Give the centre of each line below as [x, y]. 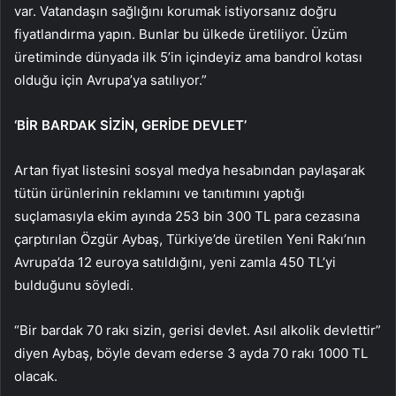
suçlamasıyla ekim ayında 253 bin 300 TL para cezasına [187, 216]
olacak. [36, 376]
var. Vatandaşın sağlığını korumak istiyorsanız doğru [175, 11]
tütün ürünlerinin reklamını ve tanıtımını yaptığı [160, 193]
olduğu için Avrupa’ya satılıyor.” [110, 80]
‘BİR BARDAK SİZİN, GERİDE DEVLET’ [130, 125]
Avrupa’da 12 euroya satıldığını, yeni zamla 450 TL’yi [175, 262]
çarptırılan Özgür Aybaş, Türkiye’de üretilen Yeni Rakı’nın [190, 239]
